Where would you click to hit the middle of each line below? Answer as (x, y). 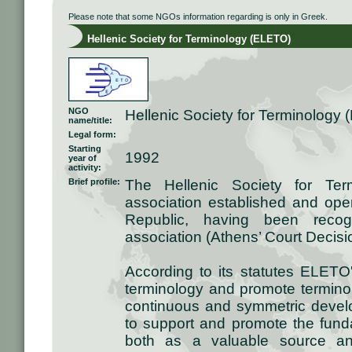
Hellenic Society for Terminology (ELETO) (180, 39)
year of (82, 158)
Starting (85, 148)
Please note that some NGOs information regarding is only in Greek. (198, 16)
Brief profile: (94, 181)
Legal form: (92, 134)
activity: (85, 167)
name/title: (90, 120)
